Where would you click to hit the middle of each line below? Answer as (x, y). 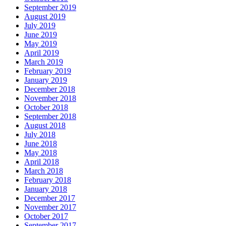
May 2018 (41, 153)
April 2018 (42, 162)
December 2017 (50, 198)
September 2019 (50, 8)
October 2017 (46, 216)
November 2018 (50, 98)
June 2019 (41, 35)
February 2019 (48, 71)
